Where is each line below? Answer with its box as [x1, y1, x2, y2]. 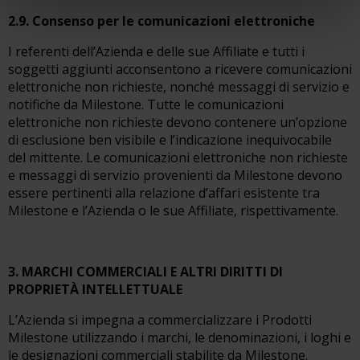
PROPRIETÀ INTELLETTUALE [8, 280, 182, 298]
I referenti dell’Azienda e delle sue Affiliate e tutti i [8, 43, 305, 60]
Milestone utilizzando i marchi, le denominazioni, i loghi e [8, 329, 351, 346]
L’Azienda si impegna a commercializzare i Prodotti [8, 311, 312, 329]
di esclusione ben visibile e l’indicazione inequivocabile [8, 131, 332, 149]
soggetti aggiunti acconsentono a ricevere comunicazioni [8, 60, 352, 78]
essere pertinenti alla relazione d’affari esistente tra [8, 184, 320, 202]
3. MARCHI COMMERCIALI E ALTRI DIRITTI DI [8, 263, 283, 280]
